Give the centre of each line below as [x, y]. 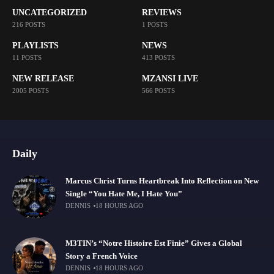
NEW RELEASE [43, 78]
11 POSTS [27, 57]
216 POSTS [29, 24]
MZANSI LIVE [170, 78]
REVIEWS [161, 12]
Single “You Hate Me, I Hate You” [124, 194]
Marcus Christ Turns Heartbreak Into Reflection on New [162, 181]
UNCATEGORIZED [50, 12]
